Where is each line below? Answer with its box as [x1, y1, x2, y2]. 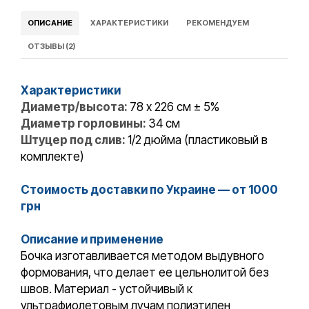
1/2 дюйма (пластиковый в [128, 133, 268, 148]
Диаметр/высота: [21, 100, 130, 114]
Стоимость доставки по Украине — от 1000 [21, 183, 278, 197]
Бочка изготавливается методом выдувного [21, 249, 264, 263]
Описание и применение [21, 232, 163, 247]
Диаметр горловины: [21, 117, 148, 131]
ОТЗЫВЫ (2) [28, 41, 75, 52]
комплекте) [21, 150, 84, 164]
